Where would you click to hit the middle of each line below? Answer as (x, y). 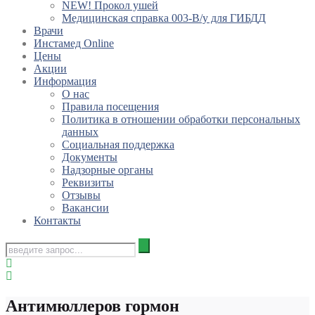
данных (80, 132)
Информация (65, 82)
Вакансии (85, 208)
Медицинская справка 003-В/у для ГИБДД (164, 18)
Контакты (57, 221)
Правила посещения (110, 107)
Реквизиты (88, 183)
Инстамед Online (74, 44)
